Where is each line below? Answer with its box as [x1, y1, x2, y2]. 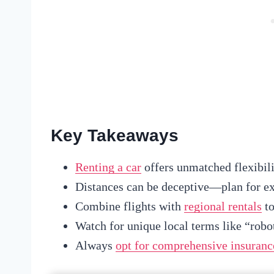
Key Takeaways [51, 125, 179, 145]
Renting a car [75, 160, 141, 174]
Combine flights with [75, 199, 184, 213]
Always [75, 238, 116, 252]
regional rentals [184, 199, 262, 213]
